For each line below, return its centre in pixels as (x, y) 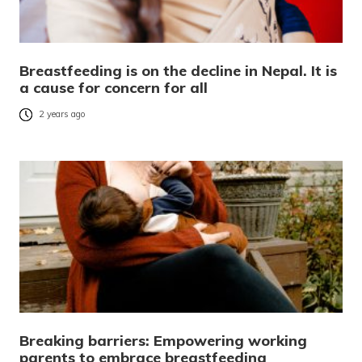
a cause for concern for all (114, 87)
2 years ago (62, 114)
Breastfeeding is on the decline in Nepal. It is (178, 70)
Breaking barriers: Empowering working (163, 340)
